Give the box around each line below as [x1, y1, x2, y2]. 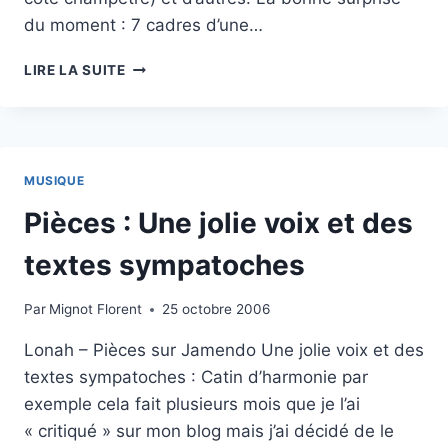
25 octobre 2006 [162, 301, 271, 318]
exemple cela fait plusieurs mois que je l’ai [24, 394, 360, 415]
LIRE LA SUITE [24, 61, 126, 78]
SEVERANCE [124, 56, 213, 73]
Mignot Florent [49, 301, 143, 318]
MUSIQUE [24, 172, 85, 188]
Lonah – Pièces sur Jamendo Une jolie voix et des [24, 340, 424, 361]
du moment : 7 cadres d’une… [24, 14, 263, 35]
